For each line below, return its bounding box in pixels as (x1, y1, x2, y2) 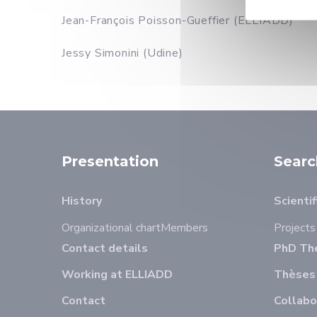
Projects (274, 220, 316, 236)
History (62, 193, 102, 209)
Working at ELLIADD (62, 267, 173, 282)
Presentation (62, 153, 158, 170)
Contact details (62, 241, 148, 256)
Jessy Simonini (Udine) (62, 45, 183, 61)
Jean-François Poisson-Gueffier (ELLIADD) (62, 13, 294, 28)
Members (161, 220, 208, 236)
